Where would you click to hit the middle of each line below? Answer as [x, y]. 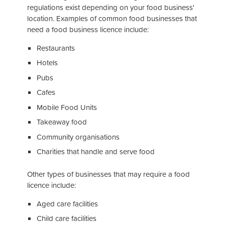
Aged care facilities [67, 203]
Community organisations [78, 137]
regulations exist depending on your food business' [111, 7]
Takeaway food [62, 122]
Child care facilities [66, 218]
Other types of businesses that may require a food [108, 174]
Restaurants [55, 48]
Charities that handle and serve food [95, 152]
